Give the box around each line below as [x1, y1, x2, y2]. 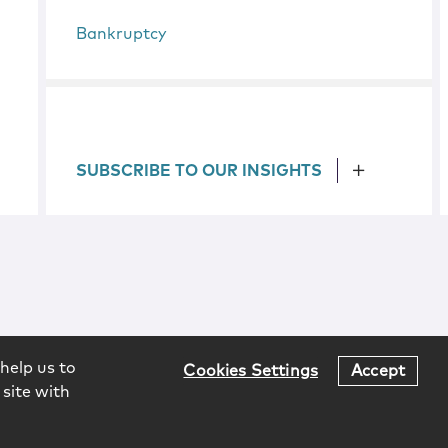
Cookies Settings [183, 362, 319, 379]
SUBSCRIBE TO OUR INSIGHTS [76, 163, 323, 179]
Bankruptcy [76, 26, 168, 42]
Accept [351, 362, 405, 379]
